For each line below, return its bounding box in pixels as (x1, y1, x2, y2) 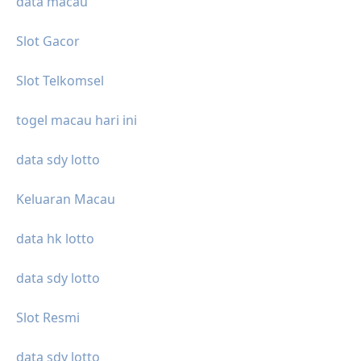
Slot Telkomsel (16, 72, 104, 90)
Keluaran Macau (16, 190, 115, 209)
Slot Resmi (16, 309, 80, 327)
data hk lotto (16, 230, 94, 248)
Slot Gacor (16, 32, 80, 51)
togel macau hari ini (16, 111, 137, 130)
